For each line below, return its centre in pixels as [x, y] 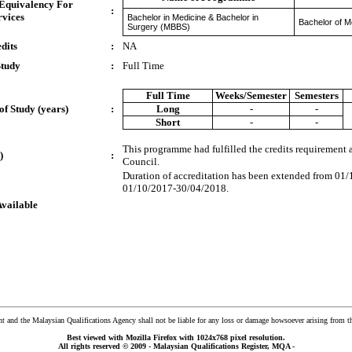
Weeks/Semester [251, 95]
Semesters [316, 95]
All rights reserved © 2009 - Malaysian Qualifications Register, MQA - [176, 346]
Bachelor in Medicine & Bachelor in [193, 17]
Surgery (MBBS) [159, 27]
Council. [141, 161]
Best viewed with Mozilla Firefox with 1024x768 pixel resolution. [176, 337]
